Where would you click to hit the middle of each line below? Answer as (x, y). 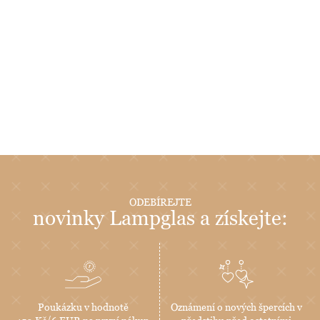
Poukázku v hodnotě (83, 307)
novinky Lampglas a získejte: (160, 218)
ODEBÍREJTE (160, 202)
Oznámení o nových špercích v (236, 307)
